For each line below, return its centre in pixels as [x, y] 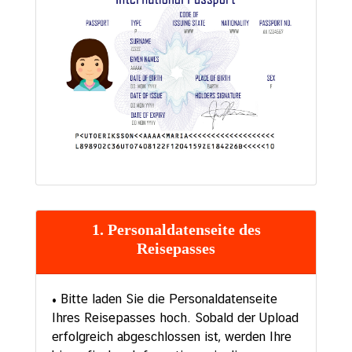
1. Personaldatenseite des [176, 230]
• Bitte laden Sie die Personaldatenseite [165, 299]
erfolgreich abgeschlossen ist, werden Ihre [172, 337]
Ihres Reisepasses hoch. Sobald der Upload [175, 318]
